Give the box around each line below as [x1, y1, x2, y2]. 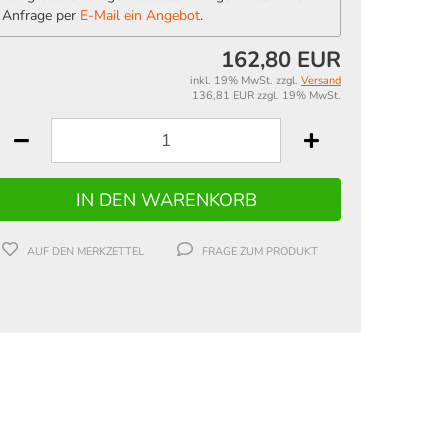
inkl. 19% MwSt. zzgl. [190, 73, 301, 88]
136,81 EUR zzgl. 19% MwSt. [192, 88, 341, 103]
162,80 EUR [221, 45, 341, 75]
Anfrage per [2, 6, 80, 25]
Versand [301, 73, 341, 88]
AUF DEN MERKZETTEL [26, 244, 144, 260]
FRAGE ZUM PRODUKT [201, 244, 318, 260]
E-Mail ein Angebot [80, 6, 200, 25]
